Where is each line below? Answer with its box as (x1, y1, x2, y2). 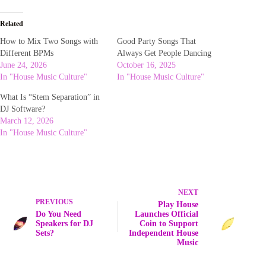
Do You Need (36, 209, 81, 218)
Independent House (129, 228, 199, 237)
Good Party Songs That (117, 36, 197, 46)
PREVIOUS (36, 197, 73, 206)
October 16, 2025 (117, 60, 176, 69)
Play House (158, 199, 199, 209)
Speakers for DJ (36, 218, 93, 228)
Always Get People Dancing (117, 48, 212, 58)
